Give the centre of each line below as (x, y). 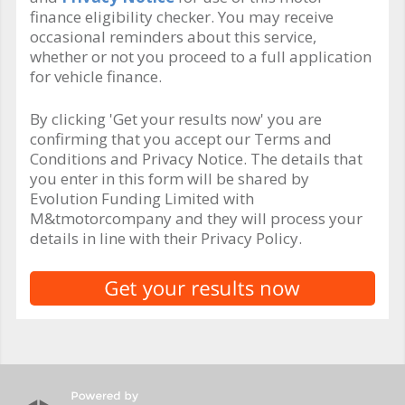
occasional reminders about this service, (173, 36)
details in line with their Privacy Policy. (166, 238)
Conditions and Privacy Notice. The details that (196, 158)
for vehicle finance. (96, 76)
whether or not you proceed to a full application (201, 56)
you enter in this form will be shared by (170, 178)
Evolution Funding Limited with (142, 198)
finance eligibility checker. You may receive (182, 16)
